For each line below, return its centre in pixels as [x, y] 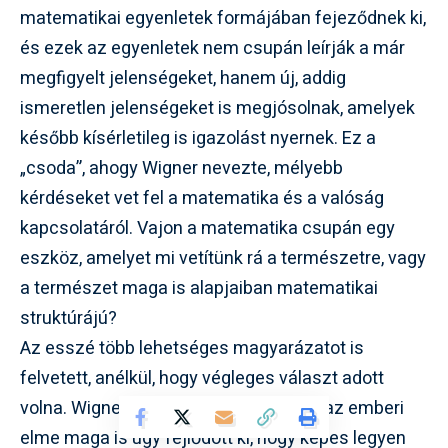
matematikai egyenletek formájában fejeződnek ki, [223, 18]
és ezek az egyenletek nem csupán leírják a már [212, 48]
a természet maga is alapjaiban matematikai [199, 288]
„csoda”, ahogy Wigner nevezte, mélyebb [181, 168]
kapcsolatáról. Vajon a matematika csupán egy [207, 228]
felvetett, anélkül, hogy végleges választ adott [202, 378]
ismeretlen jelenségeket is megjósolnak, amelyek [217, 108]
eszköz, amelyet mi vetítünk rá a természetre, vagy [223, 258]
